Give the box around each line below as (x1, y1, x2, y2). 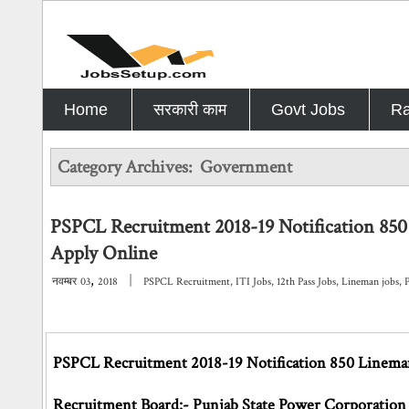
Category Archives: (58, 155, 201, 179)
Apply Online (50, 240, 158, 267)
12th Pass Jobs (277, 275, 337, 288)
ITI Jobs (236, 275, 272, 288)
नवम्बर (52, 275, 78, 288)
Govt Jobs (271, 100, 346, 119)
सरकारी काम (152, 100, 226, 119)
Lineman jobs (341, 275, 400, 288)
